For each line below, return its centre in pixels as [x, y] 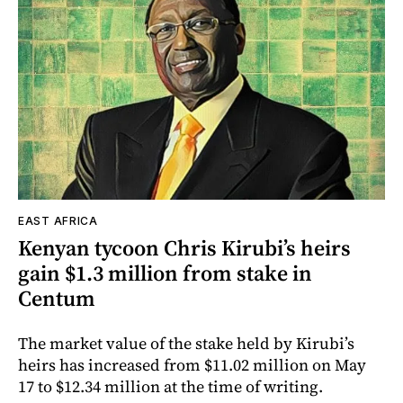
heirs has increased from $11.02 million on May [192, 364]
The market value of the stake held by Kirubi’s [186, 343]
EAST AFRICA [58, 220]
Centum [57, 298]
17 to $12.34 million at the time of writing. [170, 386]
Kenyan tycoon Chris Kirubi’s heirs [184, 247]
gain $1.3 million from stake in [165, 273]
